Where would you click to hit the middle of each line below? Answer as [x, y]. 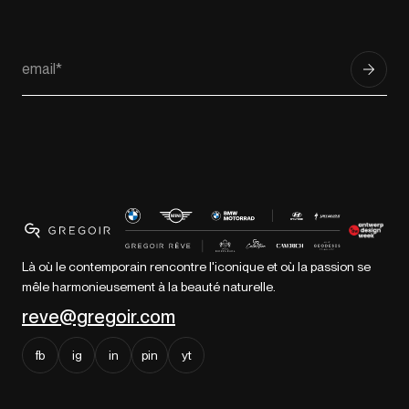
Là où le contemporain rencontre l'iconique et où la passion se [196, 267]
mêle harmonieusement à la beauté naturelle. [149, 287]
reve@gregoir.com [99, 317]
